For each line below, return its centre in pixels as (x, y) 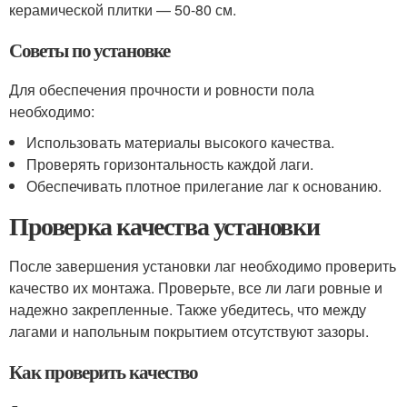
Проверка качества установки (164, 226)
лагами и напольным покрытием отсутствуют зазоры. (189, 331)
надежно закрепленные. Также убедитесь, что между (188, 309)
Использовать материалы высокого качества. (181, 142)
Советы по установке (90, 50)
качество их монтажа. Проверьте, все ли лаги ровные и (196, 288)
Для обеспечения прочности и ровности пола (162, 89)
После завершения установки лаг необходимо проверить (203, 266)
